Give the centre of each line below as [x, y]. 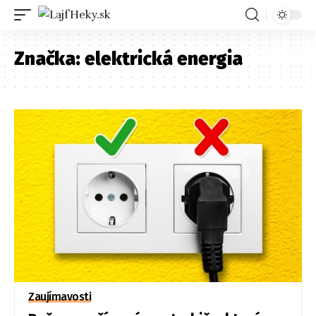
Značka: [49, 59]
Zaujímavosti [60, 296]
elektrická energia [164, 59]
